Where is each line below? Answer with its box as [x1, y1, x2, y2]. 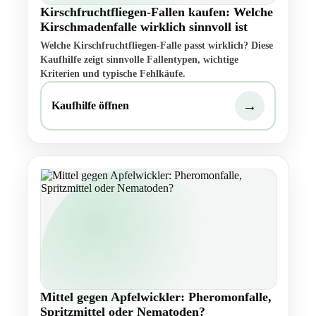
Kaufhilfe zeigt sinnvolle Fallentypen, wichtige [40, 54, 238, 66]
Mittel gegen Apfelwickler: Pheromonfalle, [40, 290, 272, 305]
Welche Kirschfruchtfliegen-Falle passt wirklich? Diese [40, 40, 273, 51]
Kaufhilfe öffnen [51, 99, 129, 112]
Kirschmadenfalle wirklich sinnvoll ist [40, 20, 248, 35]
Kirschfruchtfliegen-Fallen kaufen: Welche [40, 5, 273, 20]
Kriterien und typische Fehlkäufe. [40, 68, 186, 80]
